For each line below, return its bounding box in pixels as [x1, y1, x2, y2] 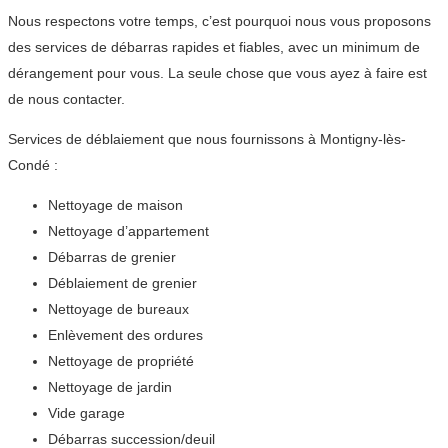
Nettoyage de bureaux [48, 300, 189, 317]
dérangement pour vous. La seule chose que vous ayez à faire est [8, 64, 427, 81]
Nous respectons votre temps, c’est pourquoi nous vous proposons [8, 12, 431, 29]
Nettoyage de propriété [48, 352, 194, 369]
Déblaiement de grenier [48, 274, 197, 291]
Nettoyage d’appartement [48, 222, 209, 239]
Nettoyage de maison [48, 196, 183, 213]
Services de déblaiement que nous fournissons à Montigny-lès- [8, 130, 406, 147]
